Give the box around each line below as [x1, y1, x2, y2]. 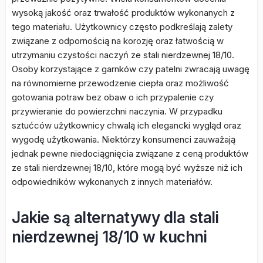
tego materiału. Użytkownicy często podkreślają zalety [12, 21, 232, 32]
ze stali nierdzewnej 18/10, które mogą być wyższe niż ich [12, 162, 242, 173]
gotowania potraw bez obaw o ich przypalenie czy [12, 92, 214, 103]
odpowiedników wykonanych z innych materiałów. [12, 176, 213, 187]
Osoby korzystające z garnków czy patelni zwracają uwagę [12, 63, 249, 75]
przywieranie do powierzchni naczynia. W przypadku [12, 106, 222, 117]
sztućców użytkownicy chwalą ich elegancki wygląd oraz [12, 120, 241, 131]
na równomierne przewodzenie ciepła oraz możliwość [12, 77, 229, 89]
